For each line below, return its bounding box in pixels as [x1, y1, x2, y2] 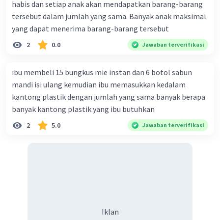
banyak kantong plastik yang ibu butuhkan [12, 104, 155, 114]
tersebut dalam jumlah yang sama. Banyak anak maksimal [12, 11, 206, 22]
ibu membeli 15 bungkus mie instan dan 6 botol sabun [12, 67, 192, 78]
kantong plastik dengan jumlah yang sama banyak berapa [12, 92, 205, 102]
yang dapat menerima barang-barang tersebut [12, 24, 169, 34]
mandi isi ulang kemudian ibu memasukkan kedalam [12, 80, 186, 90]
